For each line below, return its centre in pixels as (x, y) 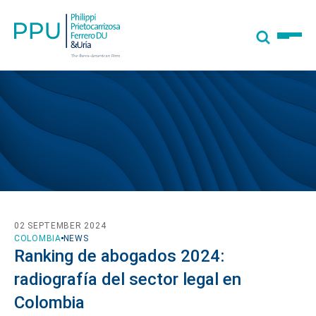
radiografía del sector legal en (128, 279)
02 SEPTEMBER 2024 (60, 225)
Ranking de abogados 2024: (119, 256)
